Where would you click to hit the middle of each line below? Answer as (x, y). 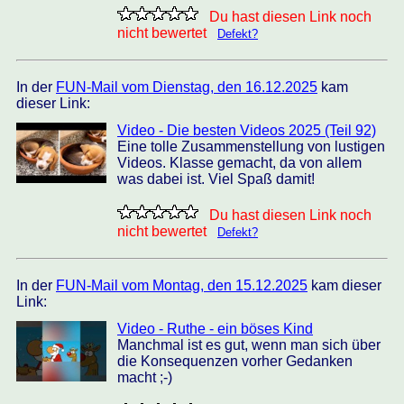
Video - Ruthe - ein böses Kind (215, 329)
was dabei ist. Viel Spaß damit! (216, 179)
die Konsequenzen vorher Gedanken (235, 361)
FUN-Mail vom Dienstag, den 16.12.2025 (187, 87)
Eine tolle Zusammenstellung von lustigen (251, 147)
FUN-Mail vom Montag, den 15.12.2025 (182, 285)
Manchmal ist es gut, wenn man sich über (249, 345)
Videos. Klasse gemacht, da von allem (239, 163)
